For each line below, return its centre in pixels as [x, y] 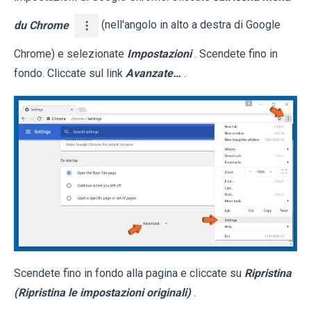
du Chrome [41, 25]
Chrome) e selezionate [70, 54]
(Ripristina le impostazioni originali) [102, 292]
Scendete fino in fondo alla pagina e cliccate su [129, 273]
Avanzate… [153, 74]
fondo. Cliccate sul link [70, 74]
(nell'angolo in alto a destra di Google [190, 25]
